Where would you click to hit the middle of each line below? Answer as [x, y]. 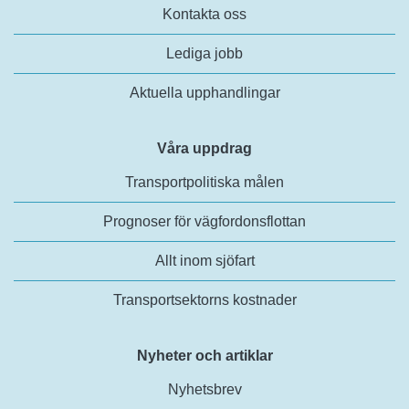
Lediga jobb [204, 53]
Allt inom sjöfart [204, 260]
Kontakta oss [204, 14]
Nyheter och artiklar [204, 355]
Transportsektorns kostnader [204, 299]
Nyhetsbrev [204, 389]
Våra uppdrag [204, 148]
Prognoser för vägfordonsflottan [204, 221]
